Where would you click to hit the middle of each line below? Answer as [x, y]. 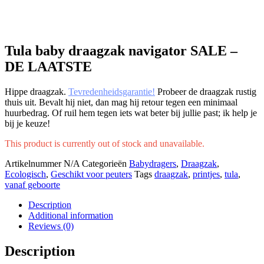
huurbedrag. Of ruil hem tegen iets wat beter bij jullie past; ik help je [131, 113]
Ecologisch [25, 174]
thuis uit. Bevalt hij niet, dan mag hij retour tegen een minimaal [121, 102]
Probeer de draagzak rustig [206, 91]
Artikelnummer [34, 163]
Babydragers [153, 163]
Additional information [71, 215]
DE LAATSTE [48, 66]
